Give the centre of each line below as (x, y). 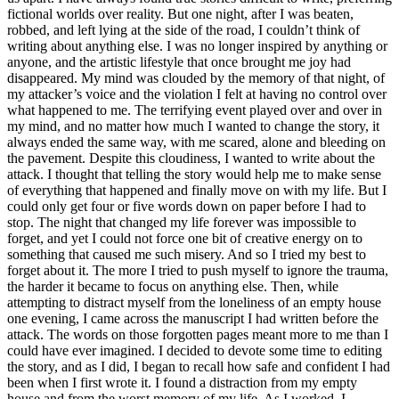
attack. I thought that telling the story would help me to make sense (194, 175)
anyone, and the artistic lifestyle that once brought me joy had (179, 62)
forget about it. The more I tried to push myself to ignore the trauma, (198, 271)
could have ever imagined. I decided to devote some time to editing (195, 351)
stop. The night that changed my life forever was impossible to (182, 223)
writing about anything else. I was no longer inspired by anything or (197, 46)
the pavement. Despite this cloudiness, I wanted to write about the (191, 159)
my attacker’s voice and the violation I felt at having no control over (197, 94)
